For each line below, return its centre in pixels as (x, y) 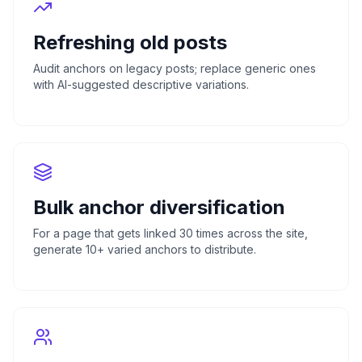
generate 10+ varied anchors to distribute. (145, 249)
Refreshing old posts (130, 42)
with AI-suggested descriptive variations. (141, 84)
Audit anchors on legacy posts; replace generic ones (175, 68)
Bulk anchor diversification (159, 207)
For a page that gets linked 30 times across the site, (170, 233)
